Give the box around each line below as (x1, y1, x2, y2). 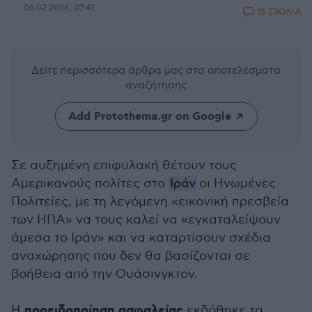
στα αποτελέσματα (186, 64, 281, 77)
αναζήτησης (125, 79, 187, 91)
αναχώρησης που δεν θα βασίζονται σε (11, 249, 250, 263)
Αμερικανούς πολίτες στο (11, 176, 169, 191)
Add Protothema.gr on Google (68, 109, 231, 124)
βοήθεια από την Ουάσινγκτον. (11, 267, 198, 281)
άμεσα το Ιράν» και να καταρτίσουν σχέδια (11, 231, 271, 245)
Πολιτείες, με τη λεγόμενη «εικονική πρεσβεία (11, 194, 289, 209)
